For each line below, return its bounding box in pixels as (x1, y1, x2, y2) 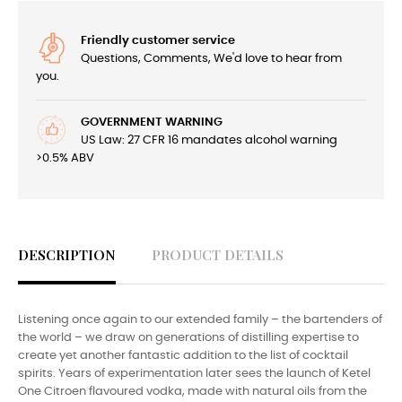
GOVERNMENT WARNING (81, 117, 223, 129)
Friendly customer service (81, 35, 235, 48)
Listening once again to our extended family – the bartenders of (18, 314, 382, 327)
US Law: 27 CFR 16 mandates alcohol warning (81, 135, 337, 147)
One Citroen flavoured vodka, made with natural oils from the (18, 386, 367, 398)
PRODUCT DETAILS (152, 245, 284, 265)
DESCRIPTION (18, 245, 116, 265)
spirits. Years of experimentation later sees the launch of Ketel (18, 368, 371, 380)
